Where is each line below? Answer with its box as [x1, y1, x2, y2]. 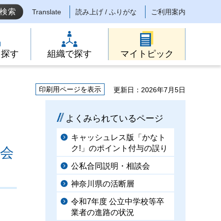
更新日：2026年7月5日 [113, 86, 185, 94]
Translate [32, 8, 61, 16]
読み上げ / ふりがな [75, 8, 137, 16]
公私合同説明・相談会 [71, 162, 150, 170]
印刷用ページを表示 [39, 85, 101, 93]
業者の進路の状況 [71, 208, 134, 217]
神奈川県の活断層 [71, 180, 134, 188]
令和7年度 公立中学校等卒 [71, 197, 164, 206]
